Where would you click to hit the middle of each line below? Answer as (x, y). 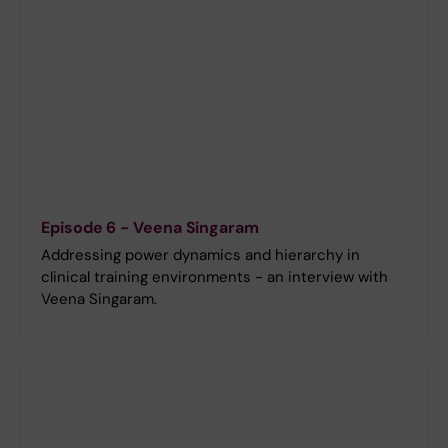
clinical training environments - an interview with (214, 276)
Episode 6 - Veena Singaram (150, 227)
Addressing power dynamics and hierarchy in (200, 254)
